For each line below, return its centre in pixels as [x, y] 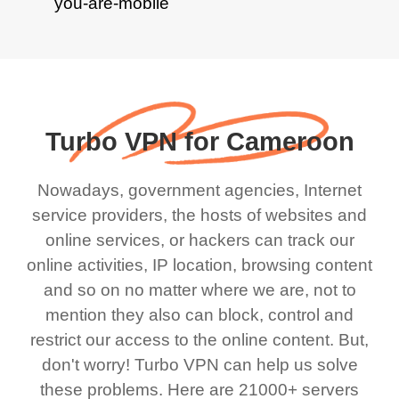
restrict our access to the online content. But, [199, 339]
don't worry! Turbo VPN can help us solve [199, 364]
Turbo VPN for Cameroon [199, 142]
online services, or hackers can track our [199, 240]
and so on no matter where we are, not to [199, 289]
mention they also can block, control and [199, 314]
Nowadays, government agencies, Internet [199, 190]
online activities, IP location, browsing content [199, 265]
